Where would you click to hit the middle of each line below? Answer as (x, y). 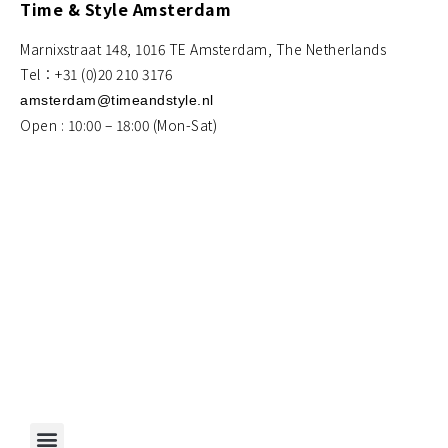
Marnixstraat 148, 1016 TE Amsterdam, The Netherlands (203, 48)
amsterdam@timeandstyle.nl (117, 99)
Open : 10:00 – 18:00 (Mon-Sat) (118, 124)
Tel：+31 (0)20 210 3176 (96, 73)
